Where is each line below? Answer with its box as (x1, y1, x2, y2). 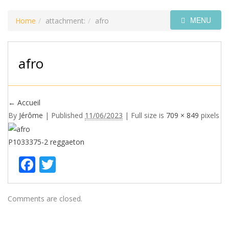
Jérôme (19, 110, 43, 120)
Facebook (35, 153, 107, 175)
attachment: (45, 16, 85, 26)
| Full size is (123, 110, 166, 120)
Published (49, 110, 85, 120)
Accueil (15, 98, 40, 107)
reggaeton (50, 136, 84, 147)
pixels (199, 110, 219, 120)
